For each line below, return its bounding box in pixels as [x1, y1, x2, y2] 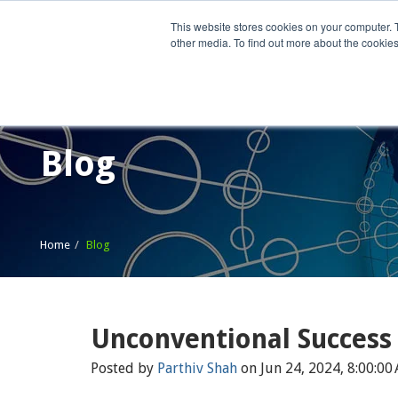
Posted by [91, 360, 157, 377]
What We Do [285, 44, 361, 60]
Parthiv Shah [157, 360, 237, 377]
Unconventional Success [91, 323, 392, 354]
